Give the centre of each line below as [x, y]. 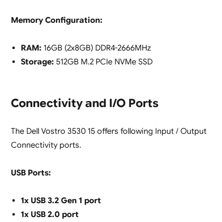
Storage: [37, 62]
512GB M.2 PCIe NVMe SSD [103, 62]
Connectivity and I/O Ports [84, 104]
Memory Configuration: [56, 21]
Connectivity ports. [46, 145]
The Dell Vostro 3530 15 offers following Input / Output [109, 132]
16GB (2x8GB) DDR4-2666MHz [96, 48]
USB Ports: [31, 173]
